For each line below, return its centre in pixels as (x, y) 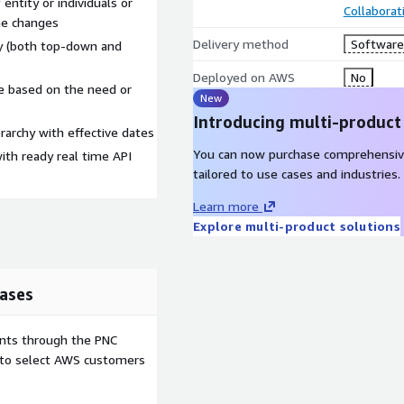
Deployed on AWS (244, 77)
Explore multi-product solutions (297, 226)
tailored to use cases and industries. (297, 174)
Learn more (226, 206)
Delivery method (241, 44)
